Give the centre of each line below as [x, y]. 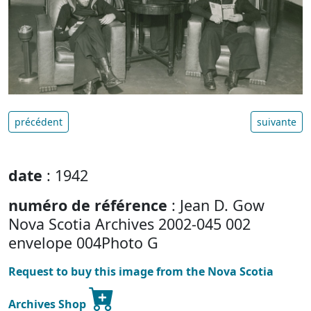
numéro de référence [88, 205]
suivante [277, 121]
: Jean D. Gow [216, 205]
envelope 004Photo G [83, 242]
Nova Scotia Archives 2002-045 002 [129, 224]
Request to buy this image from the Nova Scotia [141, 271]
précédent [39, 121]
